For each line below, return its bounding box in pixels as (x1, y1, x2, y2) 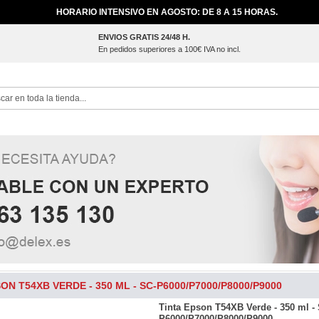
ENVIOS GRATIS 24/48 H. (98, 33, 190, 41)
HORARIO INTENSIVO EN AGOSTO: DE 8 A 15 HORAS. (56, 7, 278, 17)
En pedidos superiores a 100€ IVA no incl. (98, 45, 241, 53)
